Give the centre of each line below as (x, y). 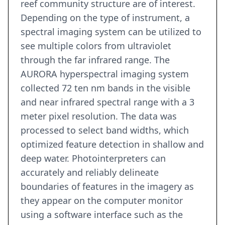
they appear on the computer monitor (102, 201)
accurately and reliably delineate (90, 173)
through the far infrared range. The (95, 60)
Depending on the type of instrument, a (105, 18)
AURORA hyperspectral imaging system (105, 74)
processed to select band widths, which (105, 130)
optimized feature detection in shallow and (112, 144)
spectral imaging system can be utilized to (111, 32)
